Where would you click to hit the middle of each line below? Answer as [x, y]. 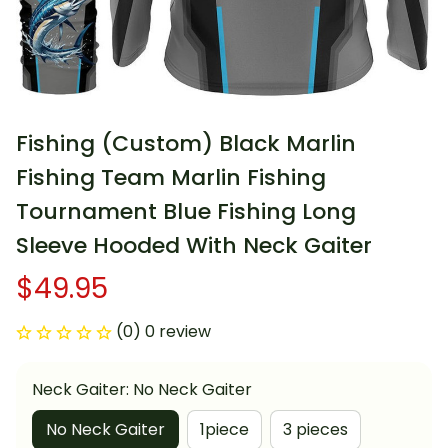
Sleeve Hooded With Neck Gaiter [194, 246]
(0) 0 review [163, 332]
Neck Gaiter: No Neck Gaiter [142, 390]
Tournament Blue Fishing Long [186, 212]
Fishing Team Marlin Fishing [171, 178]
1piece [224, 430]
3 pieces [315, 430]
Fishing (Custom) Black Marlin [186, 144]
